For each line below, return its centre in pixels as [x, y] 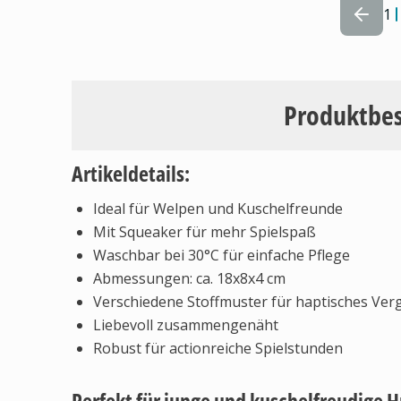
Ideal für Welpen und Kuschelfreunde [218, 209]
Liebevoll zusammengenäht [186, 325]
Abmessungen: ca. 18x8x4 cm [189, 278]
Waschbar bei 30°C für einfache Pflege [222, 255]
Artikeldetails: [131, 173]
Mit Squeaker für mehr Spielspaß [205, 232]
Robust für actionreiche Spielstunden [218, 348]
